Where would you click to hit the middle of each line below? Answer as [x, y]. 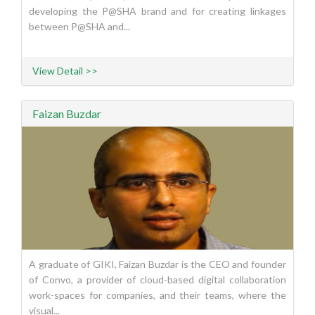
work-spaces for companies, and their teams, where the [157, 295]
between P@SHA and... [79, 27]
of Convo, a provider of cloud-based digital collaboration [157, 280]
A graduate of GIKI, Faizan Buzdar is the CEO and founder [157, 264]
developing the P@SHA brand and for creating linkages [157, 11]
